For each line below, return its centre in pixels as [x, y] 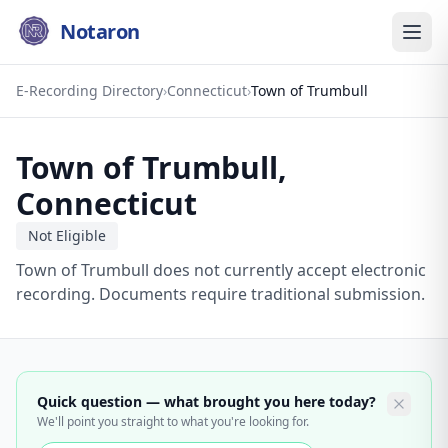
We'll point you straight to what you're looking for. [173, 421]
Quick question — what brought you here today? [206, 401]
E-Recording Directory [89, 90]
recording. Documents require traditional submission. [220, 294]
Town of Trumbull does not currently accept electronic [221, 270]
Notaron [100, 31]
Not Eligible [67, 235]
